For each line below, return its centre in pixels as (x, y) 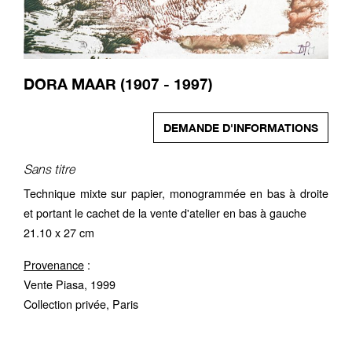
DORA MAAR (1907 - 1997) (118, 83)
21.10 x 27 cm (59, 232)
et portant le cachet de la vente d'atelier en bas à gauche (165, 212)
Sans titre (49, 169)
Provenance (54, 264)
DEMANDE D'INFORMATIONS (241, 127)
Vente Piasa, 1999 (70, 284)
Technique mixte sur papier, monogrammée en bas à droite (176, 192)
